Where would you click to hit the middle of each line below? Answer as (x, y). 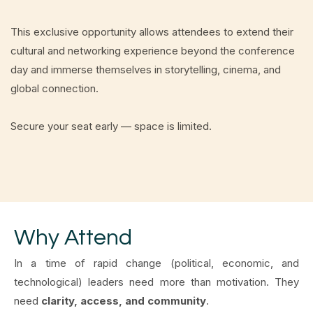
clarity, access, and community (124, 301)
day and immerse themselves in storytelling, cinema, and (146, 70)
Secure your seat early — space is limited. (111, 126)
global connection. (54, 89)
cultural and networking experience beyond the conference (153, 51)
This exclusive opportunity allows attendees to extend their (152, 32)
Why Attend (73, 238)
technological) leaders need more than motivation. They (156, 282)
